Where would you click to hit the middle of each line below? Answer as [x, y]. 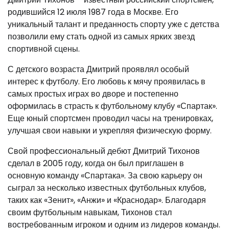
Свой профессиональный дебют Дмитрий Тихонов [104, 151]
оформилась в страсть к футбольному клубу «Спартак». [112, 106]
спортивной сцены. [44, 49]
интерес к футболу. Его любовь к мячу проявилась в [107, 82]
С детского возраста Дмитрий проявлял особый [98, 69]
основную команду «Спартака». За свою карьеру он [105, 176]
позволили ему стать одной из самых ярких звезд [101, 37]
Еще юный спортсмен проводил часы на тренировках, [110, 118]
